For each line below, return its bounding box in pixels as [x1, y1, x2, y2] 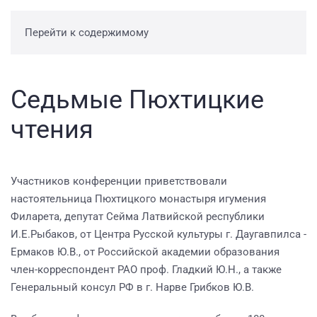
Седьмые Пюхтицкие [11, 85, 264, 115]
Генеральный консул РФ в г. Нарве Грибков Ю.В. [11, 281, 254, 294]
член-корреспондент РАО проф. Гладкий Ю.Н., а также [11, 263, 282, 276]
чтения [11, 115, 93, 144]
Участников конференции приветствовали [11, 175, 227, 188]
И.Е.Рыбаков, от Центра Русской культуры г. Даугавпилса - [11, 228, 306, 241]
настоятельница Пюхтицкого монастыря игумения [11, 192, 266, 205]
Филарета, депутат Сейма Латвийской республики [11, 210, 265, 223]
